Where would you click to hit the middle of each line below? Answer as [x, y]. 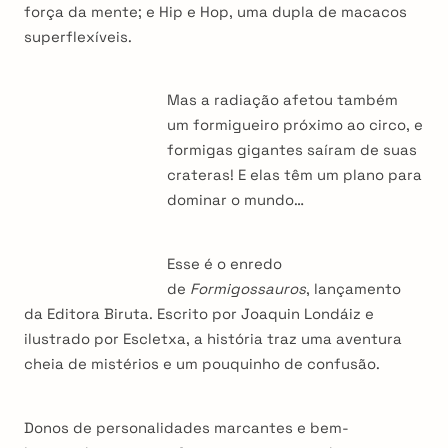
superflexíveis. [78, 36]
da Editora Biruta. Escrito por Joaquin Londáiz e [199, 314]
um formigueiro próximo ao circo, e [295, 125]
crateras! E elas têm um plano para [295, 175]
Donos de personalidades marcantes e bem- [186, 428]
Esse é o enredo [225, 264]
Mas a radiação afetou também [283, 100]
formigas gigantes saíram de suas [292, 150]
